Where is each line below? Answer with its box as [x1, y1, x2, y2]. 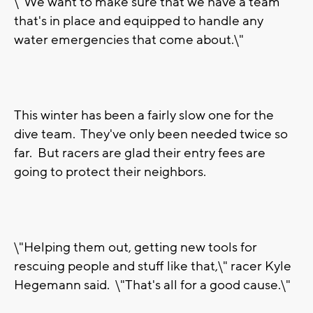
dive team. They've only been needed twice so [14, 126, 288, 143]
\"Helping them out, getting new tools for [14, 239, 257, 256]
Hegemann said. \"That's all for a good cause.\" [14, 277, 291, 294]
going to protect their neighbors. [14, 163, 206, 181]
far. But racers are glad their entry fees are [14, 145, 265, 162]
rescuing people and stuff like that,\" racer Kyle [14, 258, 291, 275]
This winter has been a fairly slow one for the [14, 107, 274, 124]
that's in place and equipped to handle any [14, 13, 263, 30]
